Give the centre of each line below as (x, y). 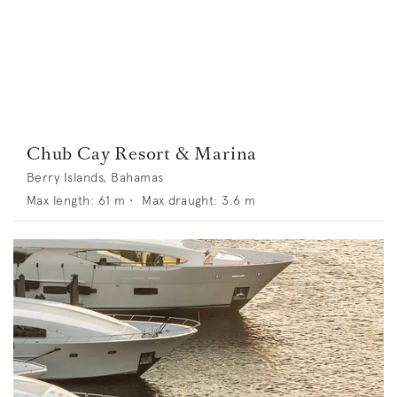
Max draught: (180, 200)
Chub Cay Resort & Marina (142, 153)
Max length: (61, 200)
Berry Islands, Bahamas (95, 177)
